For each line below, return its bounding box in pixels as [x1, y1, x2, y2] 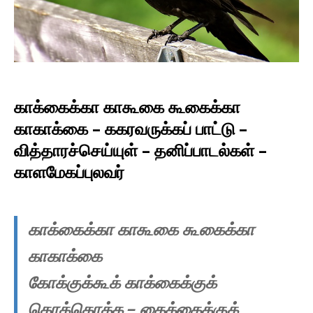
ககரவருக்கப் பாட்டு [105, 117, 235, 140]
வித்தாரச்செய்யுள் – [14, 138, 154, 162]
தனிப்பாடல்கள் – [154, 138, 267, 162]
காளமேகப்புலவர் [14, 160, 124, 184]
